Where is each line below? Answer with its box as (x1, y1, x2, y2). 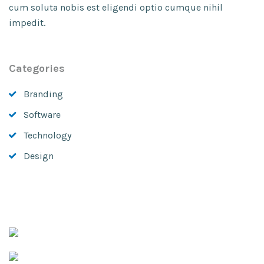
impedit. (9, 17, 45, 28)
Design (24, 150, 54, 161)
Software (24, 109, 61, 120)
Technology (24, 130, 71, 141)
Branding (24, 88, 63, 100)
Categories (9, 62, 65, 75)
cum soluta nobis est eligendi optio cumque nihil (9, 2, 223, 13)
